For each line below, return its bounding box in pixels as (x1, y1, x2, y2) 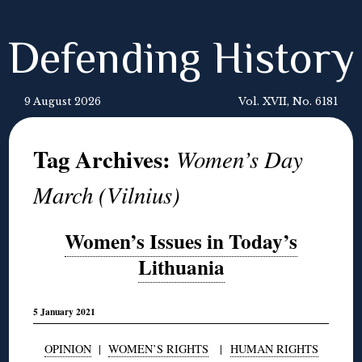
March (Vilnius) (33, 179, 181, 210)
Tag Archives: (33, 142, 177, 176)
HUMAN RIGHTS (229, 340, 318, 356)
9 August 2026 (24, 95, 101, 107)
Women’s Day (176, 143, 304, 175)
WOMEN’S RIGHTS (107, 340, 208, 356)
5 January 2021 (33, 305, 96, 319)
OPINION (44, 340, 91, 356)
